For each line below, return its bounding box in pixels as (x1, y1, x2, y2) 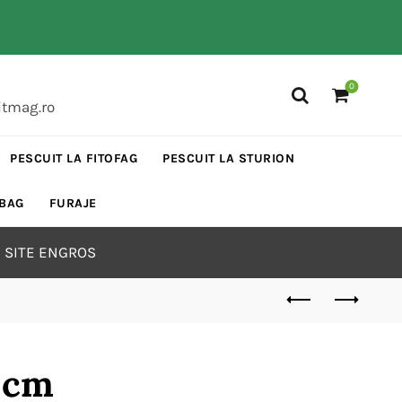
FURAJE (48, 196, 97, 211)
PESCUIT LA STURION (162, 151, 295, 166)
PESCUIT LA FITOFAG (10, 151, 138, 166)
